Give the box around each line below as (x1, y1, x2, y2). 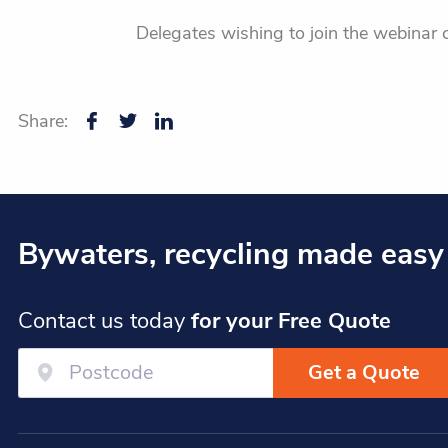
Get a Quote (308, 358, 420, 386)
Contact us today (18, 305, 191, 336)
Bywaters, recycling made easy (18, 233, 444, 275)
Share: (18, 108, 68, 133)
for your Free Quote (191, 305, 391, 336)
